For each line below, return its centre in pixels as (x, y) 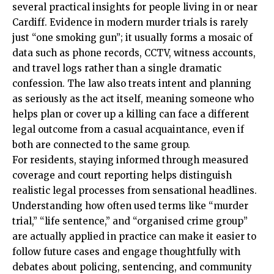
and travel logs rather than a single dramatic (117, 68)
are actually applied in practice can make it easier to (134, 236)
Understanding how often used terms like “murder (130, 206)
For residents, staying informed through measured (130, 160)
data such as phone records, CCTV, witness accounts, (134, 53)
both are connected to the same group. (101, 145)
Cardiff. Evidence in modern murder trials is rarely (130, 22)
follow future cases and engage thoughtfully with (126, 252)
